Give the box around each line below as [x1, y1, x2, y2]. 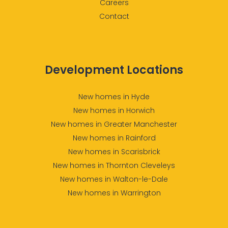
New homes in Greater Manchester [51, 119, 177, 130]
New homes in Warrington [67, 188, 161, 198]
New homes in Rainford [72, 133, 156, 144]
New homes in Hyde [78, 92, 150, 102]
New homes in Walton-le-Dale [60, 174, 168, 185]
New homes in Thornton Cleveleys [53, 160, 175, 171]
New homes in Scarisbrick [68, 147, 160, 157]
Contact [99, 11, 129, 22]
